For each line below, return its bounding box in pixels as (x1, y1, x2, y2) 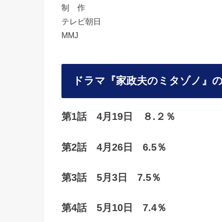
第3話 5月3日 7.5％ (61, 172, 161, 183)
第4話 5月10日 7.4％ (61, 202, 166, 214)
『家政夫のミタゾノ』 (105, 75, 212, 87)
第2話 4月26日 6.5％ (61, 141, 166, 153)
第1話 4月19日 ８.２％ (61, 111, 175, 122)
